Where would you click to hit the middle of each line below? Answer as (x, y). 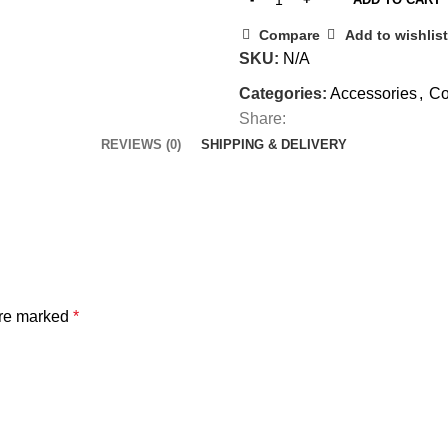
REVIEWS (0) (141, 144)
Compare (290, 34)
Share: (262, 118)
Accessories (373, 93)
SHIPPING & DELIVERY (274, 144)
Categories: (283, 93)
